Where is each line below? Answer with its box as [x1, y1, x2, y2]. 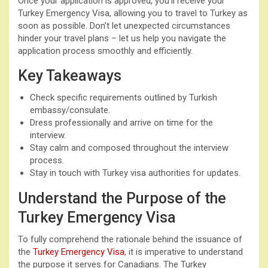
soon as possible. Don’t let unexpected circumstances [18, 20, 230, 31]
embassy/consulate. [30, 104, 110, 115]
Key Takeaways [18, 66, 121, 84]
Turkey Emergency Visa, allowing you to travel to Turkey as [18, 7, 248, 19]
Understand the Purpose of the [18, 189, 226, 207]
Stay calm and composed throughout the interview [30, 142, 229, 153]
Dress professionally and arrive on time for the [30, 117, 213, 128]
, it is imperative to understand [124, 246, 243, 257]
